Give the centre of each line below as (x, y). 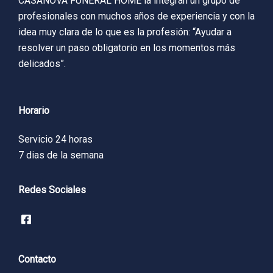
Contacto (37, 259)
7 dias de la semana (61, 155)
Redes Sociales (52, 190)
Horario (34, 110)
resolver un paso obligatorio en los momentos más (127, 48)
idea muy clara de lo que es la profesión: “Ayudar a (125, 32)
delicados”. (42, 63)
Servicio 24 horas (55, 139)
